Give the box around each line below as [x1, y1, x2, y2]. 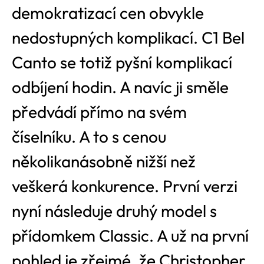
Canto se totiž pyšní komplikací [12, 51, 232, 72]
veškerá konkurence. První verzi [12, 175, 237, 196]
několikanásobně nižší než [12, 150, 196, 171]
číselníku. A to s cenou [12, 126, 166, 147]
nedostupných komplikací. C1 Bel [12, 27, 245, 48]
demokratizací [12, 2, 116, 23]
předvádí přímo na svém [12, 101, 187, 122]
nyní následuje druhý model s [12, 200, 217, 221]
